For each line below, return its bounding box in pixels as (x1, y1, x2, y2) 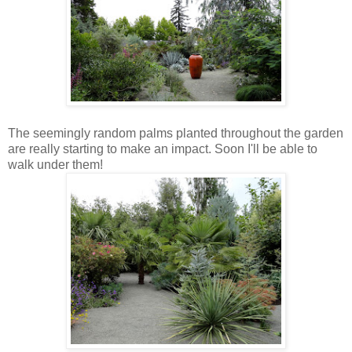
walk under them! (8, 157, 103, 171)
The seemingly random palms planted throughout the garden (8, 126, 343, 140)
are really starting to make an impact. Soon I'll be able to (8, 141, 317, 156)
